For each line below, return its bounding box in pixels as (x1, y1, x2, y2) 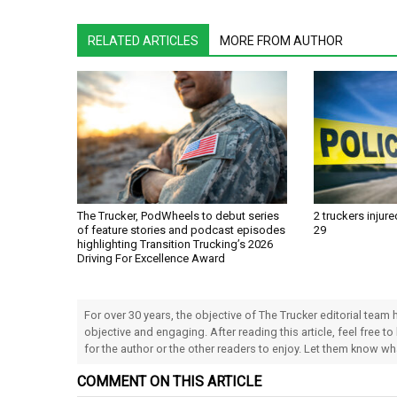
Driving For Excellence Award (77, 252, 225, 266)
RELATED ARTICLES (88, 34, 198, 49)
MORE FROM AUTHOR (220, 34, 343, 49)
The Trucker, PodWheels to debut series (77, 209, 279, 223)
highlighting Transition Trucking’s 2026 (77, 237, 273, 252)
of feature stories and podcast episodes (77, 223, 285, 237)
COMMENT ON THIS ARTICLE (77, 373, 261, 391)
